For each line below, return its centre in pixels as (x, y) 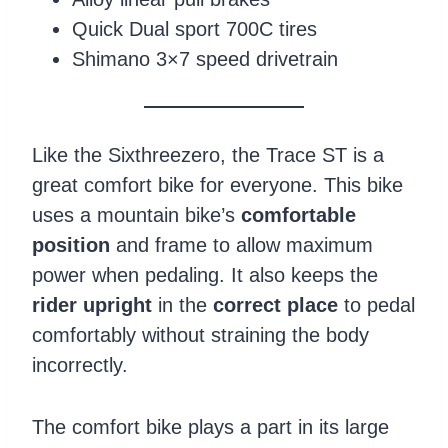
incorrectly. (80, 364)
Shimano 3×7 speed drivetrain (205, 58)
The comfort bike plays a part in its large (210, 426)
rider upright (92, 304)
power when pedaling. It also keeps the (205, 274)
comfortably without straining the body (200, 334)
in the (182, 304)
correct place (275, 304)
